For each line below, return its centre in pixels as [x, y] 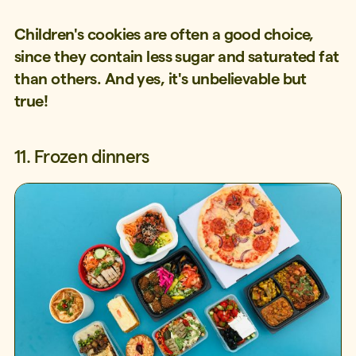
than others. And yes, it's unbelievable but [160, 79]
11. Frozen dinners [81, 156]
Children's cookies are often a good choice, [164, 35]
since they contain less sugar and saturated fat [176, 57]
